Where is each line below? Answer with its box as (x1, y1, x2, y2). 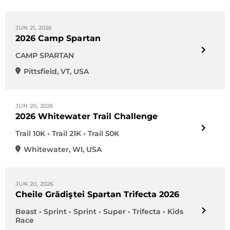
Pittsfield (24, 67, 57, 76)
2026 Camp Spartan (15, 33, 101, 43)
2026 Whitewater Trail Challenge (15, 111, 158, 121)
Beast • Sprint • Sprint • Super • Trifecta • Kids (15, 207, 183, 216)
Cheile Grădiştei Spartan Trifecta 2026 (15, 189, 180, 199)
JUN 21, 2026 (15, 24, 52, 31)
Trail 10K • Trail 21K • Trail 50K (15, 129, 119, 138)
